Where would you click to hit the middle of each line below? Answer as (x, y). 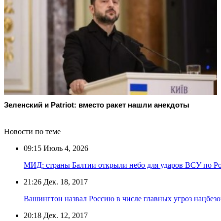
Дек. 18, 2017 (65, 182)
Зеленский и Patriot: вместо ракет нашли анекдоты (97, 105)
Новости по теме (32, 131)
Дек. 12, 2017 (65, 215)
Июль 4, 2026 (65, 148)
